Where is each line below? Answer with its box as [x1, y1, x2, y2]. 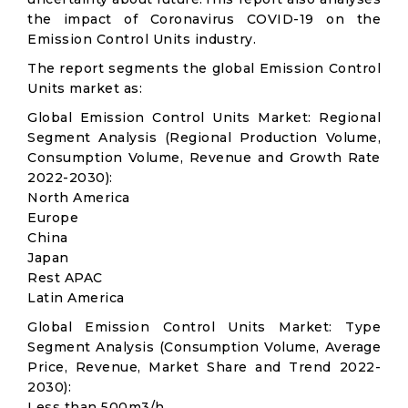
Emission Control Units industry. [27, 31, 256, 47]
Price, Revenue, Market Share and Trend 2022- [27, 359, 381, 375]
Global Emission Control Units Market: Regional [27, 109, 381, 126]
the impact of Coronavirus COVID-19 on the [27, 11, 381, 27]
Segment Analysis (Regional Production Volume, [27, 129, 381, 146]
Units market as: [27, 80, 142, 97]
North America [27, 189, 130, 206]
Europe [27, 209, 78, 226]
